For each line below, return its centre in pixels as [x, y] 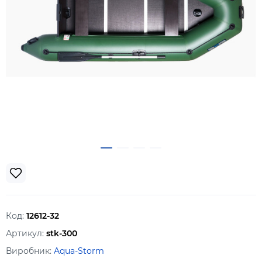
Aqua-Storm [79, 251]
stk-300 [62, 233]
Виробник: [30, 251]
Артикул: [26, 233]
